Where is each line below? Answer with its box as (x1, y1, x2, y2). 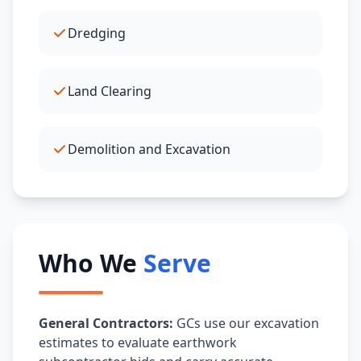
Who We (39, 247, 143, 280)
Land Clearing (68, 82, 151, 100)
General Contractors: (39, 314, 173, 332)
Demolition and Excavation (68, 140, 230, 158)
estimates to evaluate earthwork (39, 334, 237, 351)
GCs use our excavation (173, 314, 319, 332)
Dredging (68, 24, 126, 42)
